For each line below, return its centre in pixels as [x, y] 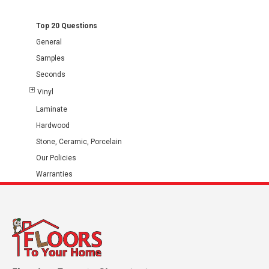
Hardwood [53, 125]
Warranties [54, 174]
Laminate [52, 109]
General [49, 42]
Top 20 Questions [67, 26]
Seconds [51, 74]
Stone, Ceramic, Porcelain [79, 142]
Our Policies [56, 158]
